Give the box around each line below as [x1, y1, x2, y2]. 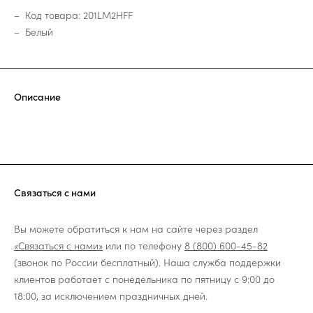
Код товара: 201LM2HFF [25, 8, 133, 22]
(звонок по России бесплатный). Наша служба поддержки [14, 256, 281, 269]
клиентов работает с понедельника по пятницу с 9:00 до [14, 272, 275, 286]
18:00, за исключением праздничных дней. [14, 289, 208, 303]
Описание [14, 90, 61, 103]
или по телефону [103, 239, 184, 252]
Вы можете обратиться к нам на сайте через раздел [14, 222, 258, 235]
